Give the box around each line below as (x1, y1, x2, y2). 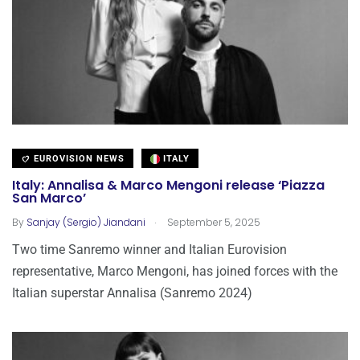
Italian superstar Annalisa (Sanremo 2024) (12, 284, 252, 301)
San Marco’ (12, 189, 86, 208)
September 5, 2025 (165, 215, 260, 229)
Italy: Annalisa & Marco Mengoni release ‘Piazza (12, 176, 325, 195)
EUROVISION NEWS (31, 153, 125, 164)
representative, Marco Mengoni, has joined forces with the (12, 263, 337, 279)
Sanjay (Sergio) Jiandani (27, 215, 145, 229)
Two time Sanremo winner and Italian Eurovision (12, 241, 287, 257)
